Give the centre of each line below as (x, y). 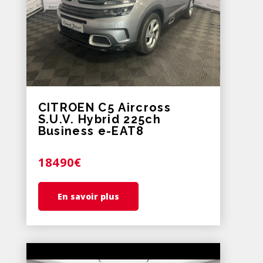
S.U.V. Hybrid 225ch (100, 119)
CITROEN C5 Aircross (104, 108)
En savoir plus (88, 197)
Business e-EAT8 (91, 131)
